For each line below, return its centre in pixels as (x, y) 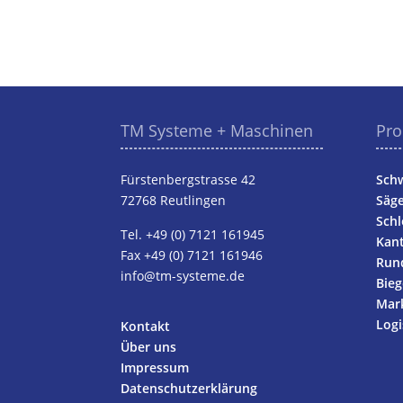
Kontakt (146, 326)
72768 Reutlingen (174, 200)
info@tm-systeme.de (183, 275)
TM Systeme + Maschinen (217, 130)
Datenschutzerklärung (189, 388)
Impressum (155, 367)
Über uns (149, 346)
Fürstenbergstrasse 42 (188, 179)
